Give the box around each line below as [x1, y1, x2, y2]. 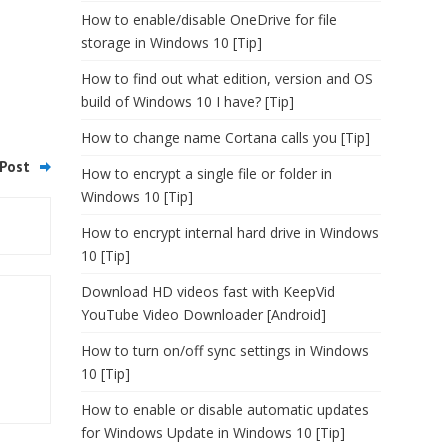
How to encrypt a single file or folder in [81, 164, 332, 183]
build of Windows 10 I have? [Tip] [81, 92, 294, 111]
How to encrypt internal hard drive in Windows [81, 223, 379, 242]
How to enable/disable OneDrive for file [81, 10, 337, 29]
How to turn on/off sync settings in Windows [81, 341, 369, 360]
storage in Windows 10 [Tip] [81, 33, 262, 52]
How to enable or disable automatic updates [81, 400, 369, 419]
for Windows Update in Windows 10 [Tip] [81, 423, 345, 442]
